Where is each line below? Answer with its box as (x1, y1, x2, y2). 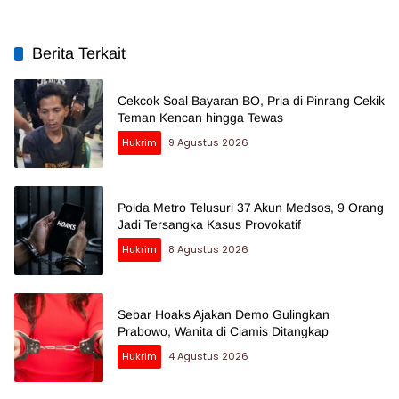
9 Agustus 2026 (168, 135, 248, 151)
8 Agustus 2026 (168, 242, 248, 257)
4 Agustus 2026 (168, 349, 248, 364)
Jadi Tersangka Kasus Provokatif (118, 217, 301, 232)
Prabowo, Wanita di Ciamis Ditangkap (118, 324, 329, 339)
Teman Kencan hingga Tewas (118, 110, 283, 126)
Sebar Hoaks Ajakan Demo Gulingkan (118, 307, 330, 322)
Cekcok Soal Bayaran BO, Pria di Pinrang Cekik (118, 94, 385, 109)
